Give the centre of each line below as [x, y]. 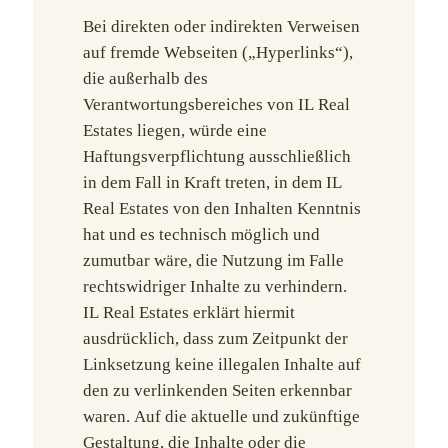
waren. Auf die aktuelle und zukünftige [221, 416]
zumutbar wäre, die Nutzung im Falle [213, 260]
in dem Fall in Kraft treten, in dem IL [212, 182]
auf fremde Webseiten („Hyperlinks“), [218, 52]
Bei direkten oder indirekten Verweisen [221, 26]
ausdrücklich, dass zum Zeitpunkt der [215, 338]
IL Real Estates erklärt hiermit [189, 312]
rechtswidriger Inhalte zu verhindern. [215, 286]
